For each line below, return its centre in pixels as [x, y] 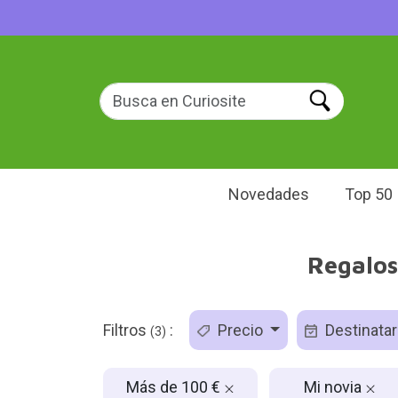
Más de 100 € [175, 386]
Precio [240, 330]
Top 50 [369, 194]
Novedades [269, 194]
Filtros [126, 330]
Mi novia [334, 386]
